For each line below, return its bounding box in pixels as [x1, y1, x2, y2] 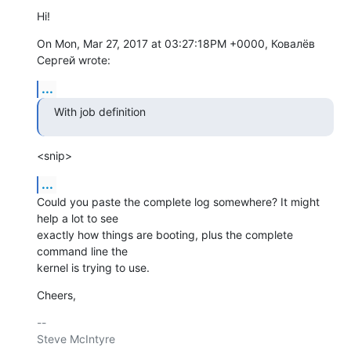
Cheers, [37, 288, 76, 302]
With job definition [54, 104, 146, 118]
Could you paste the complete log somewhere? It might [37, 194, 320, 208]
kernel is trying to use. [37, 260, 150, 274]
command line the [37, 244, 128, 258]
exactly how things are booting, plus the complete [37, 227, 293, 241]
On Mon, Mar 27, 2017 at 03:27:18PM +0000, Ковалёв [37, 36, 315, 50]
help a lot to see [37, 211, 118, 225]
